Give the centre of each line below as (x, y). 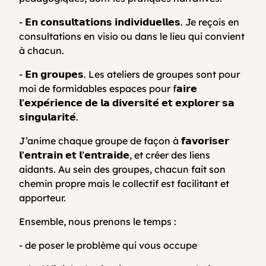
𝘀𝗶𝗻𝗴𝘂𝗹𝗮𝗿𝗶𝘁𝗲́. (49, 117)
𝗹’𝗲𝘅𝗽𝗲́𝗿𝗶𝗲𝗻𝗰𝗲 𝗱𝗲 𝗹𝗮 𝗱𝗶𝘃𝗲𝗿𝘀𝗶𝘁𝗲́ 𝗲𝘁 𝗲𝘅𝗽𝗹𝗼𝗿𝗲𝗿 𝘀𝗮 (127, 102)
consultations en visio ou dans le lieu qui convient (132, 36)
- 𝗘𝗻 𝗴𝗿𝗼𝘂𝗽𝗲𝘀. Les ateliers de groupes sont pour (129, 74)
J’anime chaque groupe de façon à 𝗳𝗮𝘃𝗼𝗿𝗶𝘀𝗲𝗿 (124, 140)
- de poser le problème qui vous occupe (108, 245)
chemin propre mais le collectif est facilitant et (124, 183)
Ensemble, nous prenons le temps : (98, 221)
